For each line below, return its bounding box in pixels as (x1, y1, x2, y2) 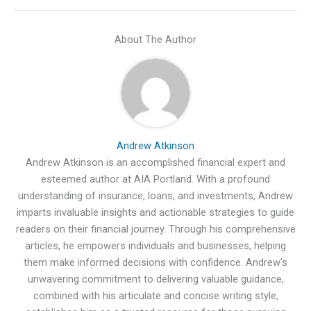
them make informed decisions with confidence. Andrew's (24, 256, 287, 269)
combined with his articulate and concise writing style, (33, 289, 278, 303)
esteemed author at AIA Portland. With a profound (41, 173, 270, 186)
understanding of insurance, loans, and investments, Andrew (18, 190, 293, 203)
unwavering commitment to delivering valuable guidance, (27, 273, 284, 286)
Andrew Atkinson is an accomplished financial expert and (26, 156, 285, 169)
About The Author (115, 33, 196, 47)
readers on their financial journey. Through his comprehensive (15, 223, 296, 236)
